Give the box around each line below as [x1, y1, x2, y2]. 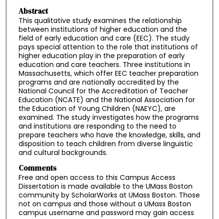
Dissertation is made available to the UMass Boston [18, 181, 193, 192]
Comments [18, 163, 57, 174]
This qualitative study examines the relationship [18, 15, 182, 25]
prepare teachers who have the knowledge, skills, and [18, 130, 200, 140]
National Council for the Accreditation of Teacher [18, 86, 188, 96]
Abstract [18, 5, 48, 16]
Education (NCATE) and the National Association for [18, 94, 195, 105]
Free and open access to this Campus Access [18, 173, 175, 183]
